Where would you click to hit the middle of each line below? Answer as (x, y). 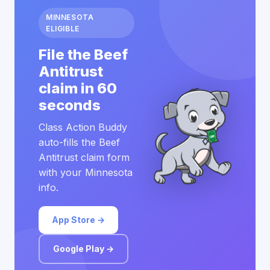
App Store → (78, 220)
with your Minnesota (86, 172)
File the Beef (83, 55)
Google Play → (83, 249)
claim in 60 (78, 88)
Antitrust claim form (84, 157)
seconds (70, 105)
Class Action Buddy (83, 127)
